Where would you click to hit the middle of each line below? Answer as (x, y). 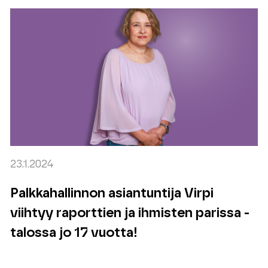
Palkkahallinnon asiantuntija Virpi (112, 193)
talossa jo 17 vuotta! (74, 233)
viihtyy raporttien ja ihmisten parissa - (130, 213)
